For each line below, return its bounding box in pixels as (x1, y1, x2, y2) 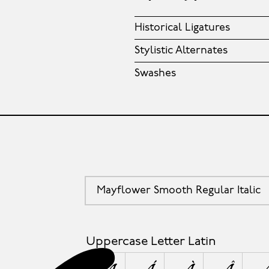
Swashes (134, 68, 176, 80)
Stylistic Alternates (134, 45, 228, 57)
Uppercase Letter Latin (85, 235, 216, 249)
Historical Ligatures (134, 22, 230, 34)
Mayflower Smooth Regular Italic (96, 184, 261, 196)
